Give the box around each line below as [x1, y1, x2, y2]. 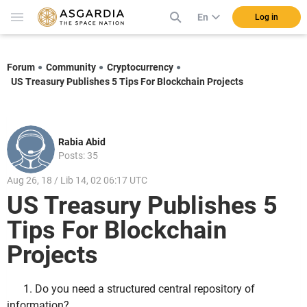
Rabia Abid [58, 136, 106, 147]
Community [46, 61, 96, 73]
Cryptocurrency [107, 61, 173, 73]
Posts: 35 [58, 149, 98, 161]
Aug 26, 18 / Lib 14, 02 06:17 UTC [7, 174, 147, 186]
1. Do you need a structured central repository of [23, 282, 255, 296]
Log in [255, 12, 278, 22]
